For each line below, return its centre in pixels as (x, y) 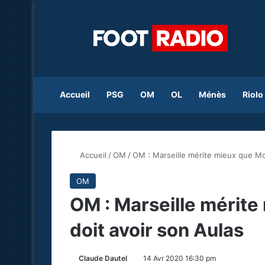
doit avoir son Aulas (157, 230)
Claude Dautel (103, 258)
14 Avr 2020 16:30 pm (180, 258)
